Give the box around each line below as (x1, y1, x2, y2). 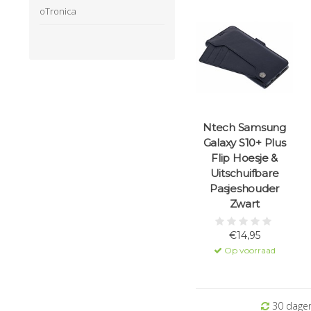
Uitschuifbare (210, 167, 279, 180)
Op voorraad (221, 245, 276, 256)
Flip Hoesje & (211, 151, 278, 165)
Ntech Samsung (203, 121, 286, 135)
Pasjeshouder (210, 182, 279, 196)
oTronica (40, 5, 76, 17)
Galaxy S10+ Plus (203, 136, 286, 150)
